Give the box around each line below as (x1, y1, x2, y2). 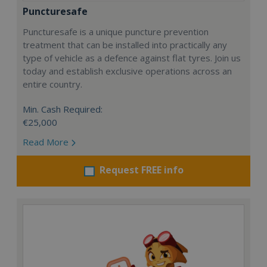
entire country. (23, 78, 82, 91)
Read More (23, 136, 71, 148)
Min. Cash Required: (23, 103, 103, 116)
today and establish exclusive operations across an (23, 65, 232, 77)
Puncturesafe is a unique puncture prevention (23, 26, 209, 38)
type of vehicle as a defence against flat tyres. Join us (23, 52, 241, 64)
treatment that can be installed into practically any (23, 39, 227, 51)
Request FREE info (99, 163, 184, 177)
